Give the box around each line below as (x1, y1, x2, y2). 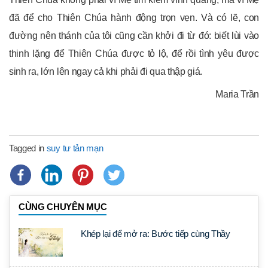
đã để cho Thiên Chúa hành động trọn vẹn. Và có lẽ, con (9, 13, 259, 23)
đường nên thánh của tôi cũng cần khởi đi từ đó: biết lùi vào (9, 31, 259, 41)
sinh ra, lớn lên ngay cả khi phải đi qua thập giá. (9, 66, 202, 77)
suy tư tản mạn (46, 143, 103, 154)
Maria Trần (215, 89, 259, 100)
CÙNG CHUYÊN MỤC (19, 202, 107, 212)
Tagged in (9, 143, 47, 154)
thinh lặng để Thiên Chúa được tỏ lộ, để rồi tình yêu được (9, 48, 259, 59)
